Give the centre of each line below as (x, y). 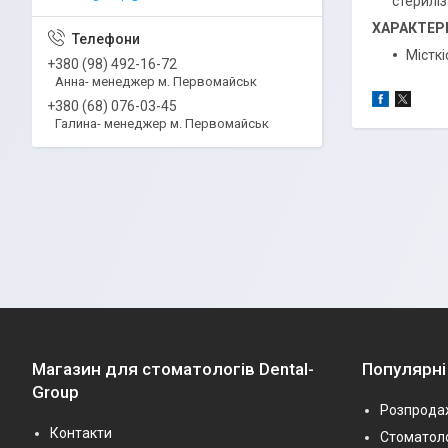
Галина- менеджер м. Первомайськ (162, 123)
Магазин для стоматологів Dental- (173, 368)
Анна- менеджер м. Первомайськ (156, 81)
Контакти (81, 432)
